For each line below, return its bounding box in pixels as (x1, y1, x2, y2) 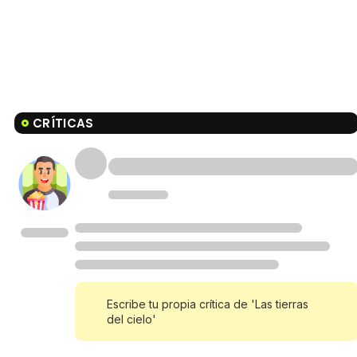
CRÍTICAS (33, 115, 94, 132)
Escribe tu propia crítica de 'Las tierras (107, 297, 308, 312)
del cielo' (107, 312, 156, 327)
